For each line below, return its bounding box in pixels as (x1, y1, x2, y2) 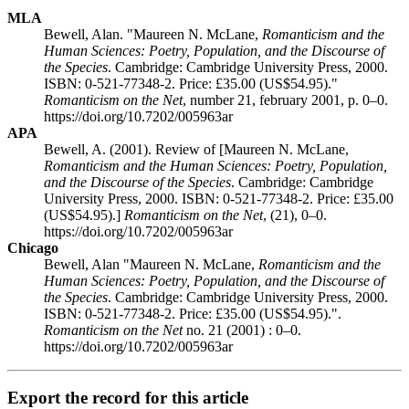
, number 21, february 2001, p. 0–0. (183, 91, 388, 108)
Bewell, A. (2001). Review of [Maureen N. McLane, (44, 141, 349, 157)
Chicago (7, 239, 58, 256)
